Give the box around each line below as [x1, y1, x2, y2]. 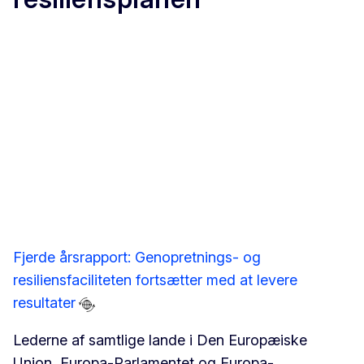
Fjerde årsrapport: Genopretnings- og [13, 249, 261, 266]
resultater [13, 294, 76, 312]
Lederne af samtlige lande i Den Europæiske [13, 331, 307, 349]
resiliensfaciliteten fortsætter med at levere [13, 271, 297, 289]
